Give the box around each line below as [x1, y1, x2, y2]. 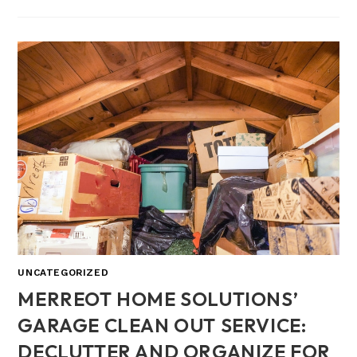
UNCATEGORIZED [18, 267, 109, 279]
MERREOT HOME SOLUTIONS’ [18, 287, 299, 312]
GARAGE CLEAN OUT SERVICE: [18, 313, 307, 338]
